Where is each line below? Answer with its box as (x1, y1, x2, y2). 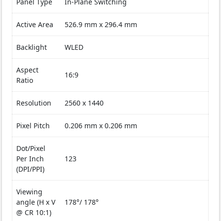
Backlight (16, 42, 47, 52)
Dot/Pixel (16, 144, 46, 153)
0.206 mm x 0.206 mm (65, 121, 138, 131)
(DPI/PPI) (16, 164, 45, 174)
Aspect (16, 65, 39, 75)
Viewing (16, 187, 43, 197)
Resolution (16, 98, 52, 108)
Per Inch (16, 154, 44, 164)
